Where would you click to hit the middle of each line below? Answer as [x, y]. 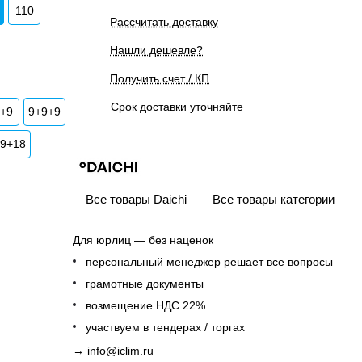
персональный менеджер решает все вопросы [209, 262]
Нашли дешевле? [156, 50]
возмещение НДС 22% [145, 305]
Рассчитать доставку [164, 22]
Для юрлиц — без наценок [143, 240]
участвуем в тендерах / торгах [165, 327]
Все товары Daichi [136, 199]
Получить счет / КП [160, 78]
